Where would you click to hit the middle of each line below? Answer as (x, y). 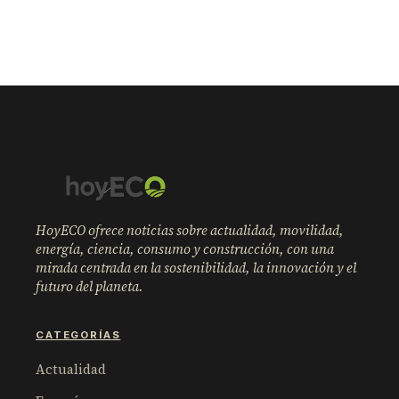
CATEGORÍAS (78, 335)
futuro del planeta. (90, 287)
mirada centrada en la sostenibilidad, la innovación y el (196, 268)
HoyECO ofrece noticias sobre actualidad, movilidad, (190, 231)
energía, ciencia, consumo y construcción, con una (185, 249)
